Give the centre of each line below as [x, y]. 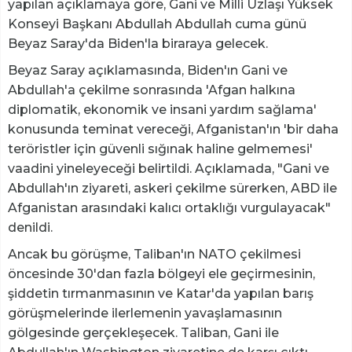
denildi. [30, 228]
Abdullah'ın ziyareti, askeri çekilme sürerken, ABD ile [172, 189]
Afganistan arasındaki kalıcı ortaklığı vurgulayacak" [169, 208]
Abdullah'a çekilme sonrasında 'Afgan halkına [152, 90]
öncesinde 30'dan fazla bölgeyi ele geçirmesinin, [161, 274]
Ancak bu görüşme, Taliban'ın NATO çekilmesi [154, 255]
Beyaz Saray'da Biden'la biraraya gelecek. [138, 44]
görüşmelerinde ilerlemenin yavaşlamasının [145, 313]
